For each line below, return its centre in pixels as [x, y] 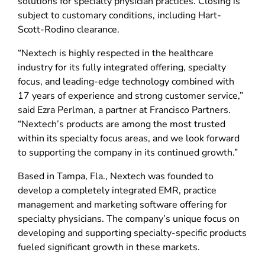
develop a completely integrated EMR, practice [117, 190]
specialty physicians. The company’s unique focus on [129, 219]
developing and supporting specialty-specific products [132, 233]
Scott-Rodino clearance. [69, 29]
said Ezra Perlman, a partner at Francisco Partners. [124, 110]
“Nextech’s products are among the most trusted [122, 124]
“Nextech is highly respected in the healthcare [116, 53]
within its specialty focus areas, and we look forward [129, 138]
